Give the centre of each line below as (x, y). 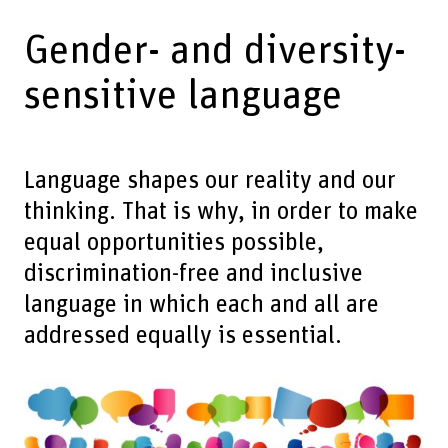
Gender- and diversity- (214, 51)
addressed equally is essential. (182, 335)
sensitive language (182, 96)
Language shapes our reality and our (209, 180)
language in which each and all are (201, 304)
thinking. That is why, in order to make (220, 211)
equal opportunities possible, (173, 242)
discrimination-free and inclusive (193, 273)
